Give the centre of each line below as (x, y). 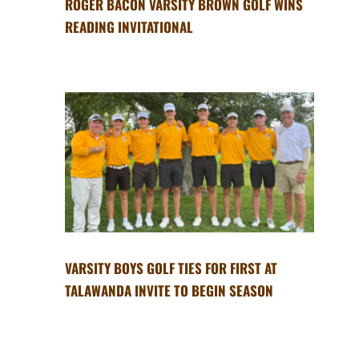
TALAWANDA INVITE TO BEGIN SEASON (169, 291)
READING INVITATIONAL (129, 26)
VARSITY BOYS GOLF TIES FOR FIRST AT (171, 268)
